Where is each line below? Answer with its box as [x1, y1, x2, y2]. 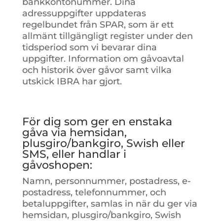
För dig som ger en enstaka [22, 114, 172, 128]
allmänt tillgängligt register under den [22, 30, 193, 41]
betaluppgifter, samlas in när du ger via [22, 198, 197, 209]
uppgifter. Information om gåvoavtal [22, 53, 184, 64]
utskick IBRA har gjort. [22, 75, 122, 87]
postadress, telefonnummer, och [22, 186, 166, 198]
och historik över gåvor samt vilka [22, 64, 172, 75]
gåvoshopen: [22, 158, 92, 172]
